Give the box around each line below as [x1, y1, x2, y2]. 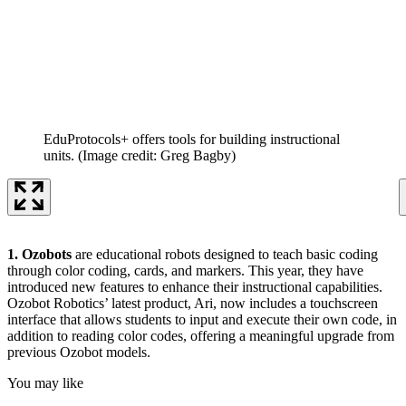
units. [43, 148, 74, 164]
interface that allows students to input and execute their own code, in [7, 312, 397, 328]
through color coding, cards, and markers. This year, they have [7, 263, 363, 279]
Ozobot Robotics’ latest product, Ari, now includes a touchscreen [7, 295, 378, 312]
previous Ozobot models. [7, 344, 150, 361]
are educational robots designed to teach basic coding [72, 246, 378, 263]
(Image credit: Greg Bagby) [78, 148, 236, 164]
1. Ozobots [7, 246, 72, 263]
